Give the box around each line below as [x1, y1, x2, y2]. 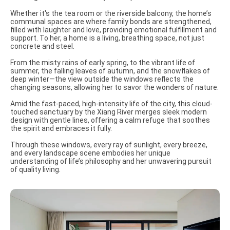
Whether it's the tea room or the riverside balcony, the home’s [10, 9, 212, 17]
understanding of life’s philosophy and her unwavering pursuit [10, 157, 212, 165]
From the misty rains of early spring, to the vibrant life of [10, 59, 195, 67]
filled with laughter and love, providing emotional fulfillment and [10, 26, 217, 34]
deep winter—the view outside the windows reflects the [10, 75, 194, 83]
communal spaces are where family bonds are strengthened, [10, 17, 212, 26]
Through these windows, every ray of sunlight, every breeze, [10, 141, 207, 149]
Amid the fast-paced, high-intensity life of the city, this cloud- [10, 100, 213, 108]
